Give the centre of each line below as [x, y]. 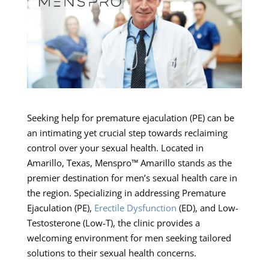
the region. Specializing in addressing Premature [126, 193]
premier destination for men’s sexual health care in [132, 178]
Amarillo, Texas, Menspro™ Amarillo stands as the [129, 163]
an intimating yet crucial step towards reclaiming [127, 133]
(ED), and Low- [207, 208]
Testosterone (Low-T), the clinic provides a [113, 223]
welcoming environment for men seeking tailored [129, 238]
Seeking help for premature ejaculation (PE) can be [130, 118]
